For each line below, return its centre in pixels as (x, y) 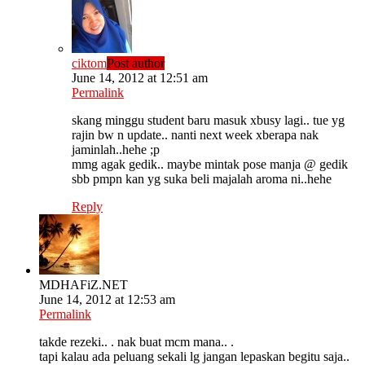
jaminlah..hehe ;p (116, 150)
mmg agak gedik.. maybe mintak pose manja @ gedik (210, 165)
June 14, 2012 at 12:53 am (107, 300)
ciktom (89, 64)
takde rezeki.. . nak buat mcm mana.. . (136, 342)
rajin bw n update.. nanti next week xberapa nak (195, 135)
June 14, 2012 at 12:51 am (140, 78)
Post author (136, 64)
